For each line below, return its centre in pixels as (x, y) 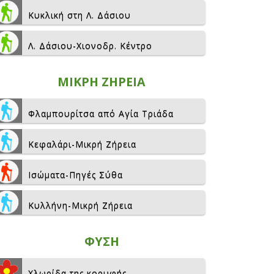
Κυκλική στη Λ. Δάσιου (80, 15)
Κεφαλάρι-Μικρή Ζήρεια (82, 144)
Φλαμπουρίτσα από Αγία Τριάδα (101, 113)
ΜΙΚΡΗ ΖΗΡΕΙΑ (102, 82)
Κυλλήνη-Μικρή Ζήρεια (80, 205)
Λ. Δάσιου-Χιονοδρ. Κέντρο (90, 46)
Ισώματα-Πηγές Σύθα (76, 175)
